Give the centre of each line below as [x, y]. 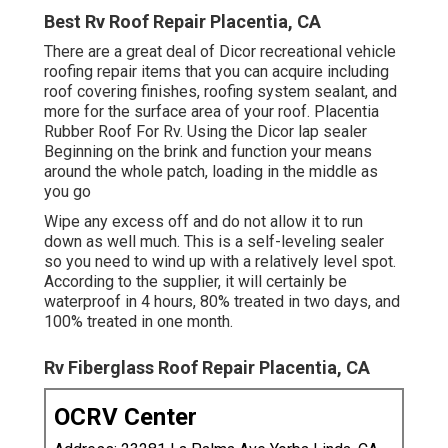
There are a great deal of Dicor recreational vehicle [220, 51]
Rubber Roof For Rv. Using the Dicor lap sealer [205, 131]
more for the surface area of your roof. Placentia [211, 111]
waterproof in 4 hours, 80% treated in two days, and [222, 301]
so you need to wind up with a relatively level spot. [220, 261]
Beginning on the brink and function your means [208, 151]
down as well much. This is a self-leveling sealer [214, 241]
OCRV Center [125, 416]
